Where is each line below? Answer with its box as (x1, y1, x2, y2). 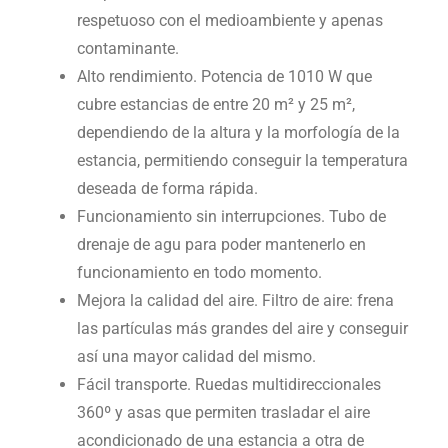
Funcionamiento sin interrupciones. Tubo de (76, 207, 386, 227)
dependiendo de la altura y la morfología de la (76, 123, 400, 143)
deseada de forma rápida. (76, 179, 258, 199)
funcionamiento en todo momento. (76, 263, 322, 283)
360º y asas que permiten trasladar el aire (76, 403, 370, 423)
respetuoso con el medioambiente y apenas (76, 11, 383, 31)
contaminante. (76, 39, 179, 59)
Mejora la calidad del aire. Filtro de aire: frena (76, 291, 394, 311)
